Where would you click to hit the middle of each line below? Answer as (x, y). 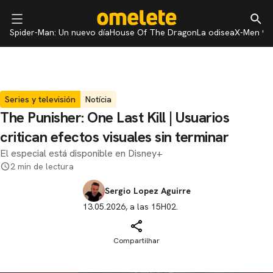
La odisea (216, 32)
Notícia (98, 99)
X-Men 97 (253, 32)
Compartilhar (136, 241)
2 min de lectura (42, 166)
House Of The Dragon (153, 32)
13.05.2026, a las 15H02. (130, 207)
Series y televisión (40, 99)
